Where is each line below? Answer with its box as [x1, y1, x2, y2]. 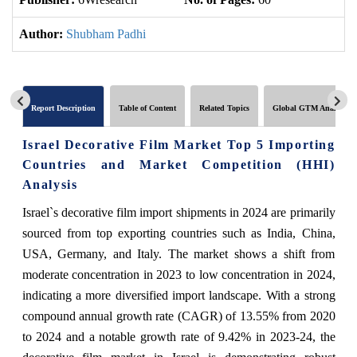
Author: [19, 27, 63, 41]
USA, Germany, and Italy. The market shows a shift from [22, 246, 335, 261]
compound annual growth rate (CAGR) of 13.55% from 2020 [22, 308, 335, 323]
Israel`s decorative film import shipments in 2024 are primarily [22, 205, 335, 219]
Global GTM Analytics [272, 103, 351, 112]
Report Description [30, 103, 96, 112]
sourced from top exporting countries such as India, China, [22, 226, 335, 240]
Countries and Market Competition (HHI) [22, 157, 335, 171]
